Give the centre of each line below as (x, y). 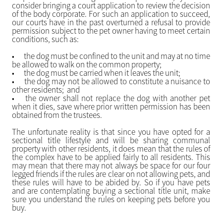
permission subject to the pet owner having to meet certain (111, 31)
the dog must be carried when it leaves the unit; (102, 73)
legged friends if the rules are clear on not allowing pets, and (111, 174)
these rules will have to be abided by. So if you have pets (111, 182)
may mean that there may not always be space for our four (111, 166)
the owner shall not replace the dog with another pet (118, 98)
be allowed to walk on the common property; (86, 64)
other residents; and (46, 90)
